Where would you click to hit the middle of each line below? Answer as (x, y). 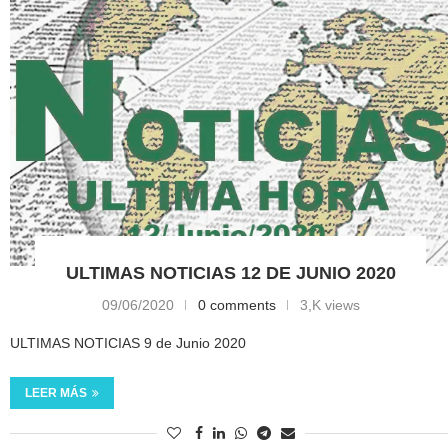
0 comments (236, 304)
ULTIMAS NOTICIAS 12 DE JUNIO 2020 (230, 272)
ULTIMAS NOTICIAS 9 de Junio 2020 (128, 342)
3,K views (329, 304)
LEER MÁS (56, 392)
